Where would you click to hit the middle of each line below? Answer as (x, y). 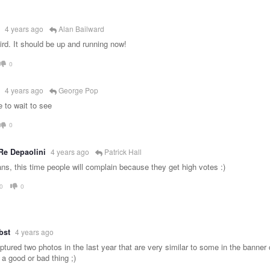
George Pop (77, 90)
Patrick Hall (122, 151)
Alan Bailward (80, 29)
